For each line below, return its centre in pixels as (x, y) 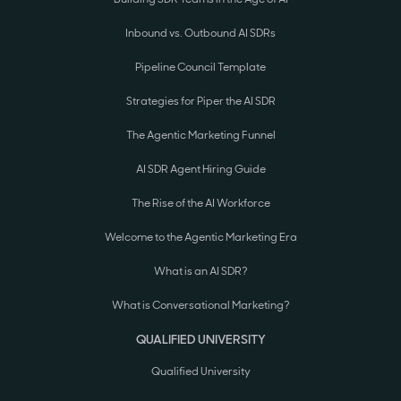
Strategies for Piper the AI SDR (200, 101)
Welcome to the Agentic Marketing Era (200, 237)
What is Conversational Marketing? (200, 305)
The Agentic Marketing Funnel (200, 135)
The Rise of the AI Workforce (200, 203)
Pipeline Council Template (200, 67)
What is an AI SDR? (200, 271)
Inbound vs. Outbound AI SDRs (200, 33)
